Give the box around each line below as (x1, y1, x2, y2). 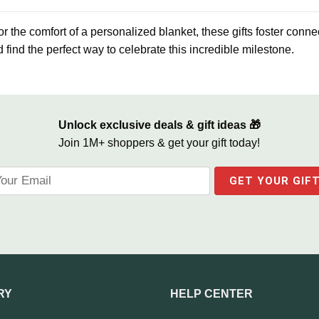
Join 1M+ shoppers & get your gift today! (58, 136, 261, 149)
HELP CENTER (170, 287, 253, 300)
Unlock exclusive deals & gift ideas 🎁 (58, 118, 261, 131)
